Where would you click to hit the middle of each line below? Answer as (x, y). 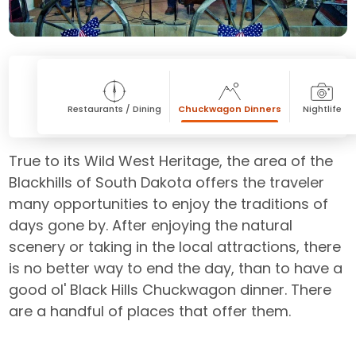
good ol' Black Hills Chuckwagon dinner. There (170, 290)
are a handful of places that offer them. (150, 311)
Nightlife (322, 109)
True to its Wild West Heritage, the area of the (171, 161)
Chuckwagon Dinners (230, 109)
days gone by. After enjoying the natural (151, 226)
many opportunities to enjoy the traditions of (169, 204)
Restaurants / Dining (115, 109)
